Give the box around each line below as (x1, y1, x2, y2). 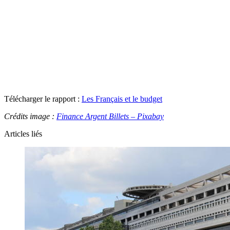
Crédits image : (4, 111, 56, 121)
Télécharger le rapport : (4, 94, 82, 103)
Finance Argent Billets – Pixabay (56, 111, 164, 121)
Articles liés (4, 129, 42, 138)
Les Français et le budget (82, 94, 162, 103)
